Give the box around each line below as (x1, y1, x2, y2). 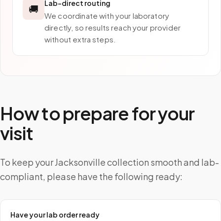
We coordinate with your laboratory (44, 11, 170, 20)
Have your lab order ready (10, 210, 100, 219)
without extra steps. (44, 35, 116, 44)
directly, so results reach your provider (44, 23, 181, 32)
